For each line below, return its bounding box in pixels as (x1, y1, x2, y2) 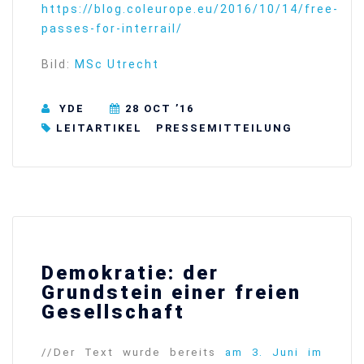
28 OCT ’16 (125, 102, 194, 115)
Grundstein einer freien (41, 281, 301, 305)
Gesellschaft (41, 301, 185, 324)
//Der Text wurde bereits (41, 346, 225, 359)
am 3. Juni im (225, 346, 323, 359)
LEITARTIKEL (56, 122, 142, 135)
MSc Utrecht (71, 58, 159, 71)
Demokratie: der (41, 262, 219, 285)
